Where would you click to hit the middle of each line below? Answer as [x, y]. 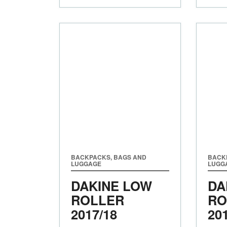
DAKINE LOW [111, 185]
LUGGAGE [86, 163]
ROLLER [98, 200]
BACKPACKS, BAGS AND [109, 157]
